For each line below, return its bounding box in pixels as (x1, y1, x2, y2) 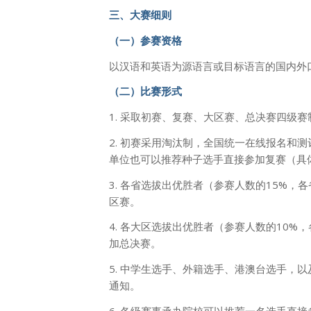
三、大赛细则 (109, 8, 171, 22)
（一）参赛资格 (109, 33, 182, 47)
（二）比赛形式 (109, 84, 182, 99)
